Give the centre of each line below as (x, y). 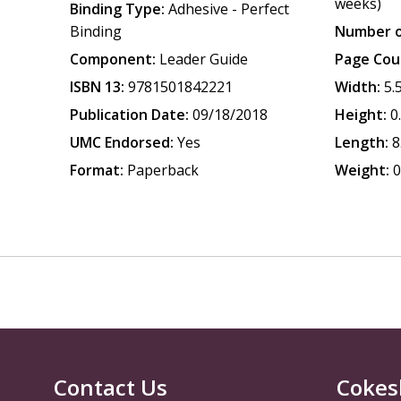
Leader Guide (204, 59)
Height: (361, 115)
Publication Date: (130, 115)
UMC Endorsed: (122, 142)
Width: (358, 87)
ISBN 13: (98, 87)
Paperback (163, 170)
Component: (113, 59)
